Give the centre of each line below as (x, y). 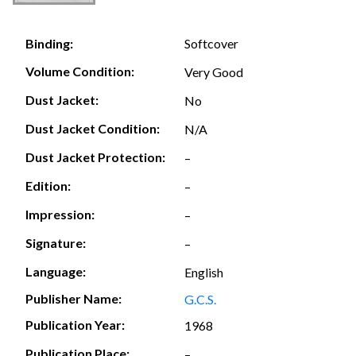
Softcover (211, 43)
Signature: (56, 243)
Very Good (214, 72)
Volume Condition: (80, 72)
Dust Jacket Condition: (93, 129)
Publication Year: (75, 325)
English (204, 272)
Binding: (49, 44)
